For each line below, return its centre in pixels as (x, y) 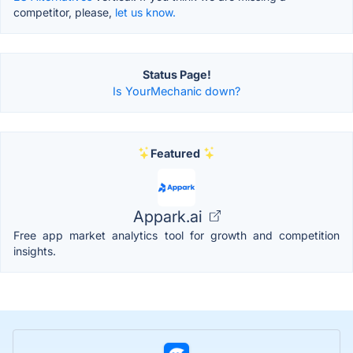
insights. (35, 251)
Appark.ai (169, 216)
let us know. (145, 12)
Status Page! (176, 74)
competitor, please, (64, 12)
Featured (175, 153)
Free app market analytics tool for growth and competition (176, 235)
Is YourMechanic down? (176, 91)
